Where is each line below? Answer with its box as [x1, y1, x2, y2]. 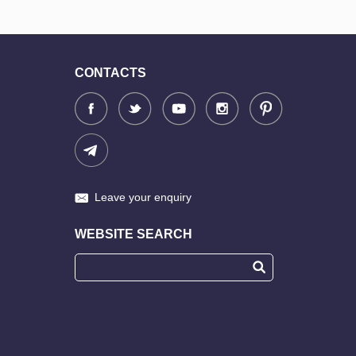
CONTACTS [75, 65, 146, 79]
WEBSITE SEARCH [75, 226, 192, 241]
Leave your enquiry [95, 190, 192, 203]
